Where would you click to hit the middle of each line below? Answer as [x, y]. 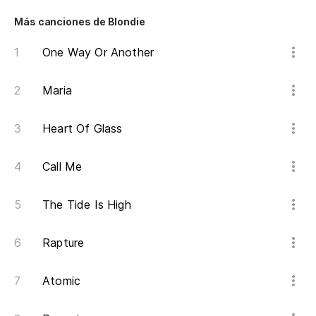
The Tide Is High [87, 205]
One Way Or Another [98, 53]
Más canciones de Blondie [80, 22]
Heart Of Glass [83, 129]
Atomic [62, 281]
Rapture [63, 243]
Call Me [62, 167]
